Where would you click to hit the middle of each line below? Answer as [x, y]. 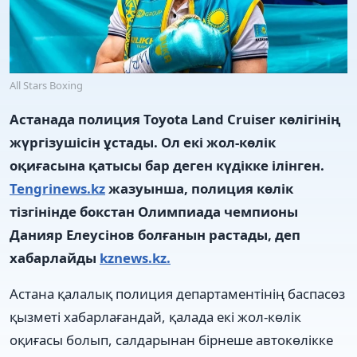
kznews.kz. [135, 257]
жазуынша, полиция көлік [199, 188]
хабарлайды [55, 257]
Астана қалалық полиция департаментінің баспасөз [177, 293]
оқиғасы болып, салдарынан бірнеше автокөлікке [171, 339]
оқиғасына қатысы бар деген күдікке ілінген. [167, 165]
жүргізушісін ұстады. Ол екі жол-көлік [143, 142]
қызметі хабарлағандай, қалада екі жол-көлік [155, 316]
